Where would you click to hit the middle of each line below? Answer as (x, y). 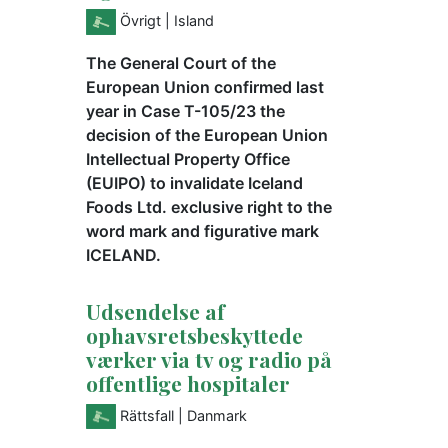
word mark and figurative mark (202, 230)
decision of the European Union (207, 134)
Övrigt (140, 20)
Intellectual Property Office (188, 158)
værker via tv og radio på (209, 358)
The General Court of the (181, 62)
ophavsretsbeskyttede (194, 334)
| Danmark (212, 415)
